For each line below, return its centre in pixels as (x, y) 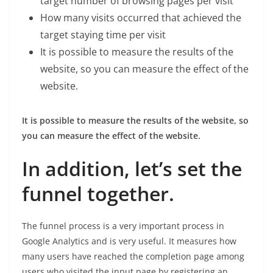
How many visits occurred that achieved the (141, 18)
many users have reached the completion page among (133, 257)
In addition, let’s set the (132, 169)
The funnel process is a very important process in (123, 226)
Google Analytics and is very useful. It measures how (129, 241)
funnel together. (98, 194)
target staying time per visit (103, 35)
